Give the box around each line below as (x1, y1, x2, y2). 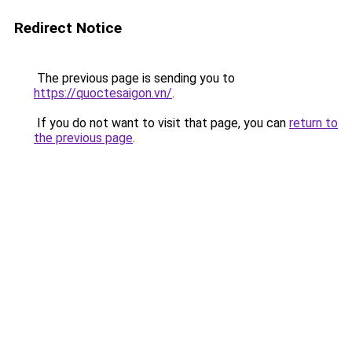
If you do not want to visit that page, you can (34, 115, 289, 130)
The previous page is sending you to (34, 71, 235, 86)
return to (289, 115, 338, 130)
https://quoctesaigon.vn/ (34, 86, 172, 101)
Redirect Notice (14, 19, 122, 37)
